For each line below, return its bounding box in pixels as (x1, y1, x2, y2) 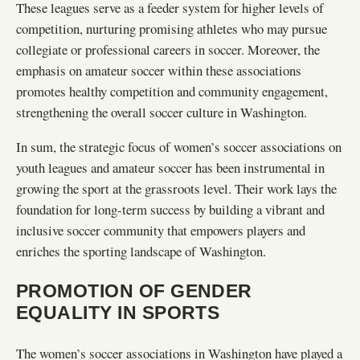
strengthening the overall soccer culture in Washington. (16, 103, 307, 122)
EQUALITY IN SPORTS (16, 302, 220, 324)
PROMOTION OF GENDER (16, 280, 252, 302)
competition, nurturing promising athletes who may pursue (16, 19, 327, 39)
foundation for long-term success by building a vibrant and (16, 200, 325, 219)
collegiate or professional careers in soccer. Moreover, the (16, 40, 320, 59)
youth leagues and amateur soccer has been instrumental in (16, 158, 325, 178)
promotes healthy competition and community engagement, (16, 82, 328, 101)
